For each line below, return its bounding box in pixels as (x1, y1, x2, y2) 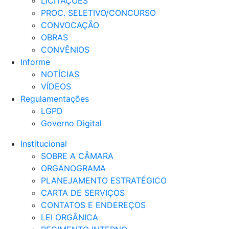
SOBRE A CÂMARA (41, 150, 113, 161)
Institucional (20, 138, 67, 149)
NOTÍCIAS (41, 68, 79, 79)
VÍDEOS (41, 81, 71, 91)
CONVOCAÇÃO (41, 19, 99, 30)
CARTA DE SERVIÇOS (41, 187, 125, 198)
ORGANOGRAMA (41, 163, 106, 173)
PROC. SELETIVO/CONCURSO (41, 7, 156, 18)
